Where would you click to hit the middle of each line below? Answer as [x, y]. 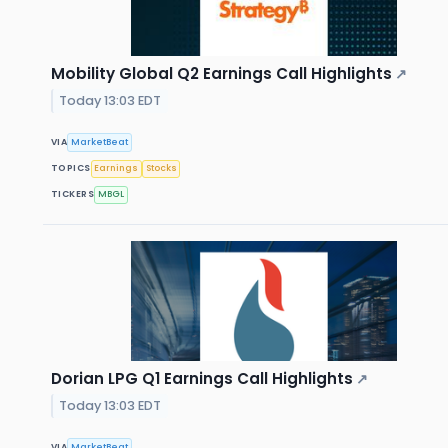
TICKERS [73, 194]
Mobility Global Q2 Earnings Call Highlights [221, 74]
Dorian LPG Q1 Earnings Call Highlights [202, 378]
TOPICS [71, 168]
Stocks [161, 168]
